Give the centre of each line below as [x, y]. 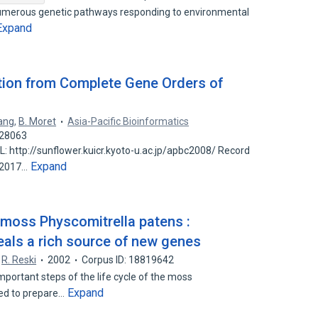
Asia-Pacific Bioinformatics [128, 121]
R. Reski [19, 260]
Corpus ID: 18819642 [128, 260]
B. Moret [38, 121]
